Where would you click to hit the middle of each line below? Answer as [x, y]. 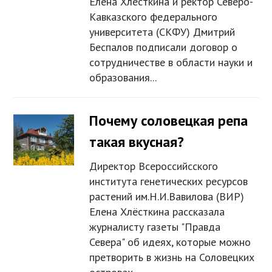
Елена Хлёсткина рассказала [157, 212]
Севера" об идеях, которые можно [170, 242]
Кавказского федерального [154, 17]
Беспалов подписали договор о [164, 47]
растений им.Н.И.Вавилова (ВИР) [167, 197]
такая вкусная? [137, 142]
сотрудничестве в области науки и [171, 63]
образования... [123, 78]
